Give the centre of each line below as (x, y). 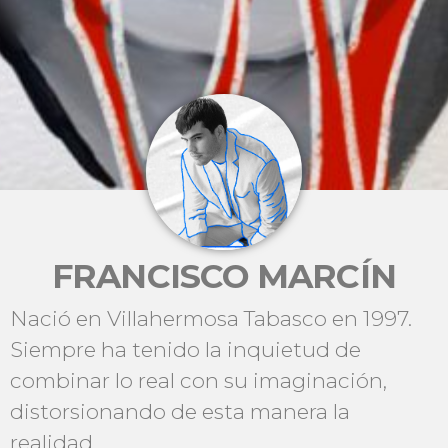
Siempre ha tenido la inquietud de (185, 350)
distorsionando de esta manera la (180, 412)
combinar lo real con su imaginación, (198, 381)
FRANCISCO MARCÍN (224, 276)
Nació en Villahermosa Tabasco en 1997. (211, 319)
